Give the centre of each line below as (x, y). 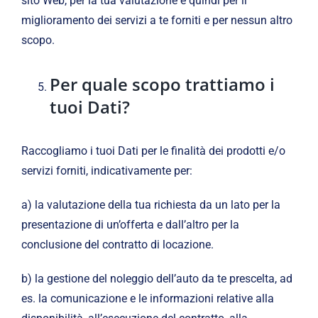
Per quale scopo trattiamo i (162, 84)
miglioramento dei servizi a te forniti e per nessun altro (157, 21)
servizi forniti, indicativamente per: (106, 171)
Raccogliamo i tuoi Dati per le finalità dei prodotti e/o (153, 151)
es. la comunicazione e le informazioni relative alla (147, 299)
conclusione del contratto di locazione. (117, 245)
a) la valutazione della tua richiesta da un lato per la (150, 205)
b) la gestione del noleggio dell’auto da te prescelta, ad (157, 279)
